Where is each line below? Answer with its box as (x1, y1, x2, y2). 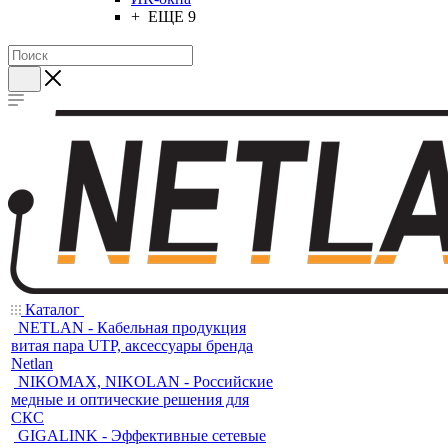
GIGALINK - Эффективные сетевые (18, 427, 266, 444)
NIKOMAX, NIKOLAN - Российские (18, 373, 273, 390)
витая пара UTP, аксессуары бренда (11, 337, 253, 354)
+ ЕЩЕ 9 (131, 8, 196, 25)
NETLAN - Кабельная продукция (18, 319, 246, 336)
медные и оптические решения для (11, 391, 249, 408)
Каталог (21, 301, 84, 318)
